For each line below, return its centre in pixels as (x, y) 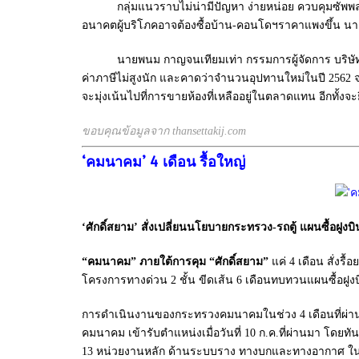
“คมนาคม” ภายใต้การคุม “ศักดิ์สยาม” (175, 262)
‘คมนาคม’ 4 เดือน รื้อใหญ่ (163, 162)
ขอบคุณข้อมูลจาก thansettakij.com (164, 131)
